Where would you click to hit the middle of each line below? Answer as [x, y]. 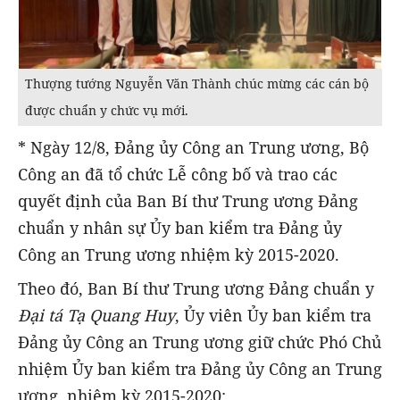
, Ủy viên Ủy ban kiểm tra [273, 316]
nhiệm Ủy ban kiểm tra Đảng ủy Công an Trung [200, 369]
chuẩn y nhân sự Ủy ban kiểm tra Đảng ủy [180, 228]
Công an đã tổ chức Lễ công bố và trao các [178, 175]
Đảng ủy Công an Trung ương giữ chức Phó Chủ [200, 342]
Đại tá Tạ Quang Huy [96, 316]
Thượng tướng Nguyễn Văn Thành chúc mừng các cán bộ [197, 83]
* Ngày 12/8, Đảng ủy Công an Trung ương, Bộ [193, 148]
